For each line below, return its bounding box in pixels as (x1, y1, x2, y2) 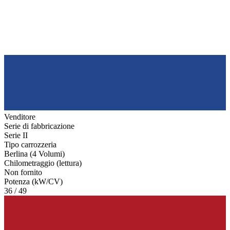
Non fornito (4, 167, 42, 177)
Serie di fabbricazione (4, 121, 74, 130)
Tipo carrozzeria (4, 140, 56, 149)
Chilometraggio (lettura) (4, 158, 82, 167)
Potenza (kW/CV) (4, 177, 63, 186)
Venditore (4, 112, 35, 121)
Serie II (4, 130, 28, 140)
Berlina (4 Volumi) (4, 149, 65, 158)
